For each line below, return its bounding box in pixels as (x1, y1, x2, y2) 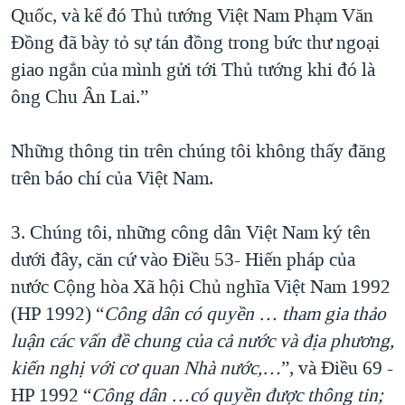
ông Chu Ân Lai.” (11, 84, 148, 110)
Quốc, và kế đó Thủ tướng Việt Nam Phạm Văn (11, 3, 373, 29)
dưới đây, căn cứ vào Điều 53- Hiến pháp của (11, 247, 355, 273)
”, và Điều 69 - (281, 355, 393, 381)
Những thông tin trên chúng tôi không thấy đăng (11, 138, 386, 165)
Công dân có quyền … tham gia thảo (104, 301, 386, 327)
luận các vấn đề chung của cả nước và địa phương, (11, 328, 394, 354)
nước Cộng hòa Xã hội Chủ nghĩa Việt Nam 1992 (11, 274, 391, 300)
